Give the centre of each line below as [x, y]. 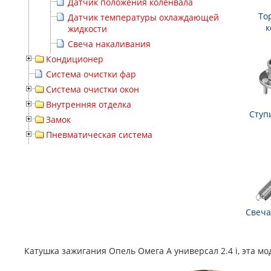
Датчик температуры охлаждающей [143, 17]
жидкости [87, 29]
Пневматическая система [99, 135]
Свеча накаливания [109, 44]
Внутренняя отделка [89, 104]
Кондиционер [75, 59]
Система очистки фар [91, 74]
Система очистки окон [93, 89]
